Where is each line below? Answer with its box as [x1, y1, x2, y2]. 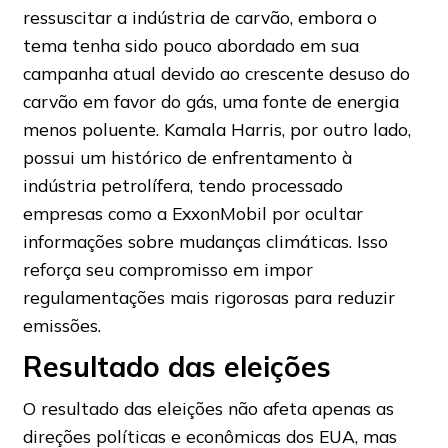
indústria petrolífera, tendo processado [22, 173, 343, 196]
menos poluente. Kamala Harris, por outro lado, [22, 117, 411, 140]
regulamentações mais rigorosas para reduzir [22, 285, 395, 308]
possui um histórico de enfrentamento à [22, 145, 352, 168]
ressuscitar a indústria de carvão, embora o [22, 5, 377, 28]
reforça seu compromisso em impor [22, 257, 313, 280]
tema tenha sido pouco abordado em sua [22, 33, 359, 56]
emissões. [22, 313, 101, 336]
